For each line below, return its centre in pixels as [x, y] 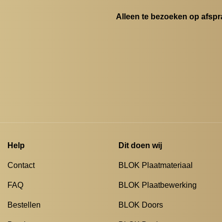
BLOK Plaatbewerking [158, 185]
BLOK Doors [141, 205]
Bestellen [24, 205]
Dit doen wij [140, 146]
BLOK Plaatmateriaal [156, 166]
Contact [21, 166]
